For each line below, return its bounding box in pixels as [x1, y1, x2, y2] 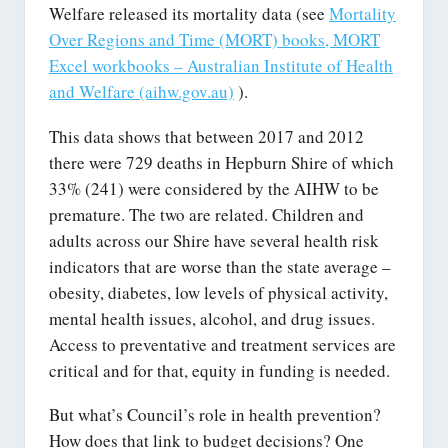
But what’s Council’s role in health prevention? [49, 403, 381, 427]
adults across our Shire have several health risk [49, 228, 379, 252]
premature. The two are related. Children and [49, 202, 364, 226]
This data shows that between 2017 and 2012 [49, 124, 364, 148]
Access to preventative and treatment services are [49, 332, 396, 356]
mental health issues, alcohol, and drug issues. [49, 306, 375, 330]
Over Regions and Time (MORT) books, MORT [49, 27, 380, 51]
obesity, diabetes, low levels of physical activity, [49, 280, 388, 304]
